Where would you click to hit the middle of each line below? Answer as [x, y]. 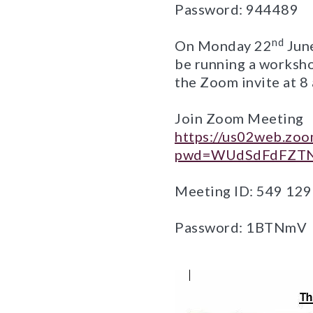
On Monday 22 [223, 45]
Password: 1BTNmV [241, 227]
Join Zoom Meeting [239, 118]
